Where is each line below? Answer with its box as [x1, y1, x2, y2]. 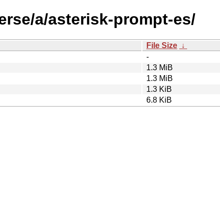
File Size [146, 41, 177, 50]
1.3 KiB [146, 84, 172, 93]
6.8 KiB [146, 95, 172, 104]
